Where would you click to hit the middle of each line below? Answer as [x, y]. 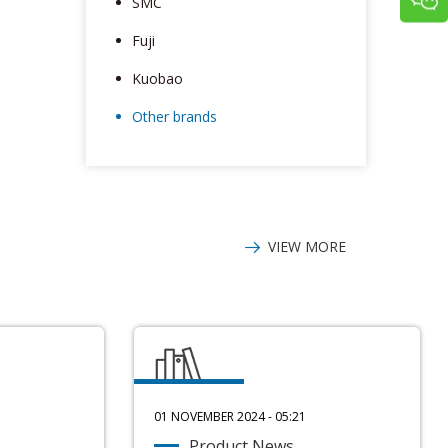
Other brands [174, 116]
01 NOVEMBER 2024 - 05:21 [230, 417]
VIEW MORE [307, 247]
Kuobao [157, 78]
